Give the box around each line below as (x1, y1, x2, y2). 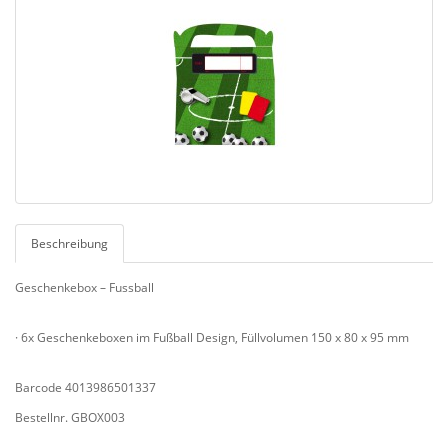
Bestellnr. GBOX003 (15, 408, 125, 426)
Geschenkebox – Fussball (15, 278, 154, 296)
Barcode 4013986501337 (15, 378, 156, 396)
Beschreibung (31, 234, 108, 252)
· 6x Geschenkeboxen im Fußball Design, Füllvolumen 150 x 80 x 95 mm (15, 328, 409, 346)
